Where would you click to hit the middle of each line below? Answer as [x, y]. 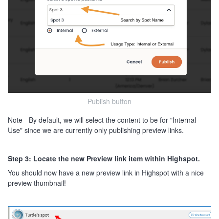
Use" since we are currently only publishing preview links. [97, 130]
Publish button [109, 101]
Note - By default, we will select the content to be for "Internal [102, 120]
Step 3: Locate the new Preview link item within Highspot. [104, 158]
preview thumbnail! [37, 183]
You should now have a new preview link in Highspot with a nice [106, 172]
